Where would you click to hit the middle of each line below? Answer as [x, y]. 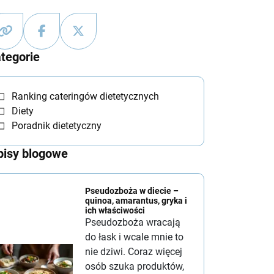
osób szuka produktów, [135, 266]
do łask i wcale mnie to [134, 237]
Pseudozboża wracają [133, 222]
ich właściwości [115, 210]
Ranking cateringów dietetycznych [85, 96]
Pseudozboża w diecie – [132, 191]
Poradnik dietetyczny [57, 126]
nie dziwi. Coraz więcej [134, 252]
